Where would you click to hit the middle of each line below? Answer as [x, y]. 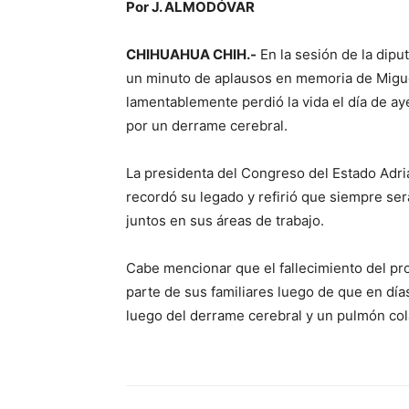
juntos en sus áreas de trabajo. [225, 220]
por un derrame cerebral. [207, 126]
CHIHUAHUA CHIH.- [191, 54]
